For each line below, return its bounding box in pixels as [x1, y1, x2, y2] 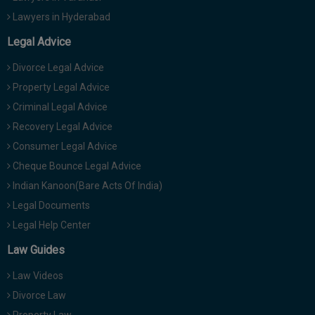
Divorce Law [11, 290, 66, 301]
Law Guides [7, 243, 65, 257]
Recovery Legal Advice [11, 121, 112, 132]
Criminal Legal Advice [11, 101, 108, 112]
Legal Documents [11, 200, 90, 211]
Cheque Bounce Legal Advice [11, 160, 141, 172]
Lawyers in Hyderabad [11, 11, 110, 22]
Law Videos [11, 270, 63, 281]
